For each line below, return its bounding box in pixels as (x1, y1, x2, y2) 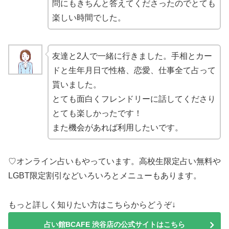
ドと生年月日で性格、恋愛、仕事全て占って (52, 65, 216, 75)
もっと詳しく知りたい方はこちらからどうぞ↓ (8, 200, 176, 209)
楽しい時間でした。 (52, 13, 126, 22)
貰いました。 (52, 80, 101, 89)
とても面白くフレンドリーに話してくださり (52, 94, 216, 103)
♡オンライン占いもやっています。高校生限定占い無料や (8, 156, 221, 166)
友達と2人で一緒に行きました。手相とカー (52, 51, 212, 60)
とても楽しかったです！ (52, 108, 142, 118)
